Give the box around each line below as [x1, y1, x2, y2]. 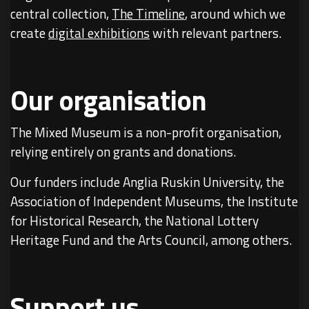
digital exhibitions [48, 23, 150, 43]
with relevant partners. [150, 23, 281, 43]
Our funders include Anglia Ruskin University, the [10, 172, 284, 192]
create [10, 23, 48, 43]
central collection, [10, 3, 112, 23]
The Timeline [112, 3, 185, 23]
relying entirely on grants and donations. [10, 141, 236, 161]
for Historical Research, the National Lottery [10, 210, 259, 230]
